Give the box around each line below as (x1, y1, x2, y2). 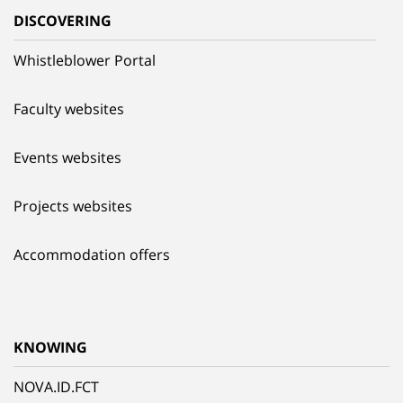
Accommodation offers (13, 245, 170, 265)
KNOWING (13, 337, 87, 358)
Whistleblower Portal (13, 50, 156, 71)
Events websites (13, 148, 121, 168)
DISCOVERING (13, 11, 112, 31)
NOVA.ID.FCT (13, 377, 99, 398)
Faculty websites (13, 99, 124, 120)
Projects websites (13, 196, 132, 217)
